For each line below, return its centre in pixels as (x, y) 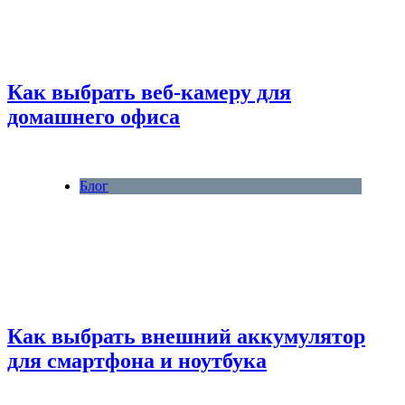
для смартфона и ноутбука (137, 360)
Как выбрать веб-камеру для (149, 92)
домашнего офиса (94, 116)
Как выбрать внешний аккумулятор (186, 336)
